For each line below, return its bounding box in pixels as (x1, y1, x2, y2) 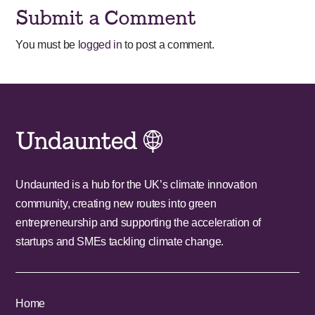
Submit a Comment (15, 6, 195, 30)
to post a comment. (122, 39, 214, 51)
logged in (77, 39, 122, 51)
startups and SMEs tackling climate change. (15, 236, 224, 247)
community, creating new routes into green (15, 198, 217, 210)
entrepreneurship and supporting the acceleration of (15, 217, 262, 229)
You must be (15, 39, 78, 51)
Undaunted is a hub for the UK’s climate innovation (15, 179, 257, 191)
